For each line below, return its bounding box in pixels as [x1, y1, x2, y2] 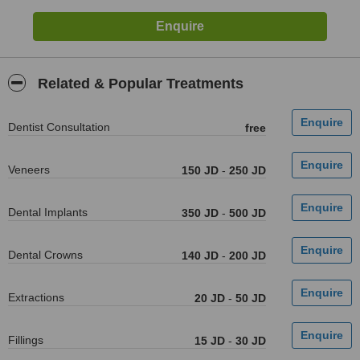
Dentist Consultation [8, 121, 110, 133]
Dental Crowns [8, 248, 83, 261]
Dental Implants [8, 206, 88, 219]
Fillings [8, 333, 43, 346]
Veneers [8, 163, 50, 176]
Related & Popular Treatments [34, 76, 243, 92]
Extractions [8, 291, 64, 304]
